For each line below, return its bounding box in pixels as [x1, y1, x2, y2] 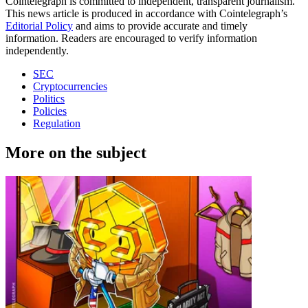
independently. [5, 45, 69, 57]
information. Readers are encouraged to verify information [5, 32, 257, 45]
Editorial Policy [5, 20, 73, 32]
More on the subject [5, 144, 146, 162]
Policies [33, 105, 67, 118]
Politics [33, 93, 65, 105]
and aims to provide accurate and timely [73, 20, 247, 32]
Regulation [33, 118, 80, 130]
